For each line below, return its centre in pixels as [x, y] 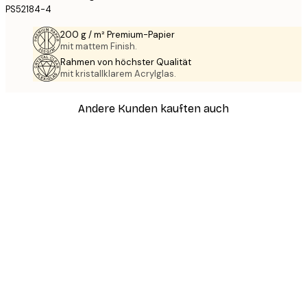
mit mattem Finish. [99, 47]
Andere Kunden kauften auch [153, 108]
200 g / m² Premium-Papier [118, 35]
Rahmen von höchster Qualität [126, 62]
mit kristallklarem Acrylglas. [118, 74]
